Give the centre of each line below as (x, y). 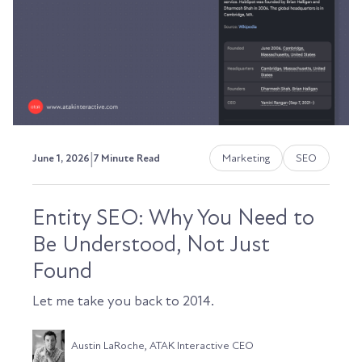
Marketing (246, 158)
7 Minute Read (127, 158)
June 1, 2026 (61, 158)
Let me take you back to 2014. (123, 301)
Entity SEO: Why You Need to (173, 218)
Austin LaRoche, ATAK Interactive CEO (162, 346)
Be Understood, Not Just (151, 244)
